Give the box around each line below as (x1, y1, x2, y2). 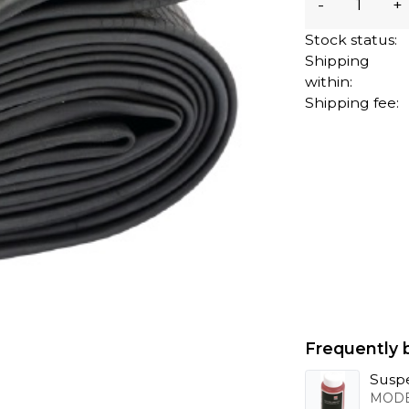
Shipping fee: (305, 93, 400, 111)
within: (305, 72, 353, 90)
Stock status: (305, 30, 398, 48)
